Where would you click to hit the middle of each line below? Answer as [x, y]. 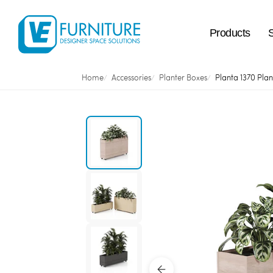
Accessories [132, 77]
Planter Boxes [183, 77]
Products [230, 33]
